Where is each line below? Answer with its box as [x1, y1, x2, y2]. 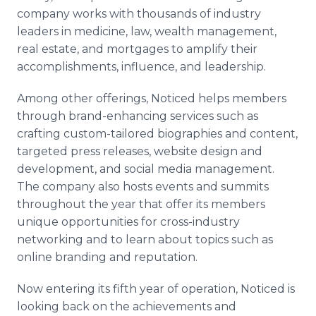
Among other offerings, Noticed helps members [17, 92, 286, 105]
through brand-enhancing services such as [17, 109, 258, 123]
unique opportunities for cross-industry [17, 215, 240, 229]
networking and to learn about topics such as [17, 233, 273, 246]
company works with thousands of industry [17, 7, 261, 20]
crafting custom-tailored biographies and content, [17, 127, 298, 140]
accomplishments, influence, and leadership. [17, 60, 266, 73]
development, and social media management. [17, 162, 274, 176]
